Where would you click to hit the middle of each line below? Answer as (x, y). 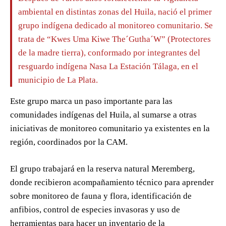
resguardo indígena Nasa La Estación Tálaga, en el (108, 67)
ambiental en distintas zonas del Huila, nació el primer (115, 12)
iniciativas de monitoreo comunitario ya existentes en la (110, 129)
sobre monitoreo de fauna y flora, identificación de (101, 196)
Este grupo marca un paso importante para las (91, 101)
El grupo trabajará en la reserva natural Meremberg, (102, 169)
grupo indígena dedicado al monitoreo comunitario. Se (116, 26)
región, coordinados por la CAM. (69, 142)
